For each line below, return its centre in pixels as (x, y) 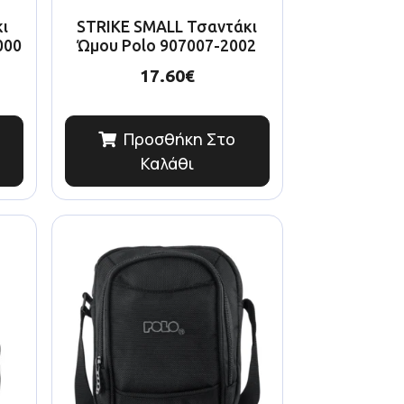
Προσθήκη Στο (180, 139)
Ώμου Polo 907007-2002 (167, 45)
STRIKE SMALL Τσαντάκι (167, 26)
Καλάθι (167, 164)
